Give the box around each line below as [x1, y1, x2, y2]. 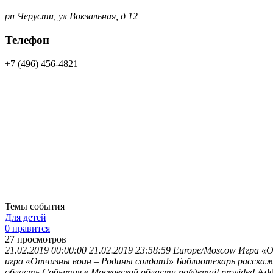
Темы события [5, 200, 65, 211]
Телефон [5, 33, 49, 46]
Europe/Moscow [173, 244, 236, 255]
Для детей [5, 211, 46, 222]
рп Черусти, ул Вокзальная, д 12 [5, 11, 138, 22]
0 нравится [5, 222, 50, 233]
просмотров [17, 233, 66, 244]
